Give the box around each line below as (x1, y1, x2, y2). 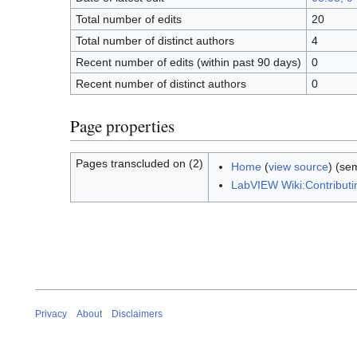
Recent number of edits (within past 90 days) (75, 56, 301, 69)
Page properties (70, 114, 175, 137)
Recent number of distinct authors (75, 77, 246, 91)
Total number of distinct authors (75, 34, 234, 48)
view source (268, 159, 328, 173)
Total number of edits (75, 13, 182, 26)
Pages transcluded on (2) (75, 156, 203, 170)
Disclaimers (112, 308, 163, 320)
